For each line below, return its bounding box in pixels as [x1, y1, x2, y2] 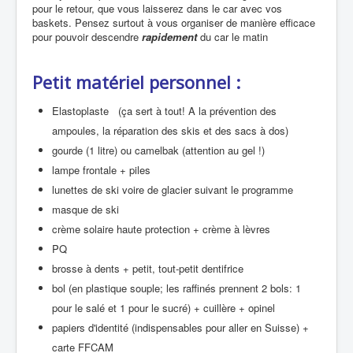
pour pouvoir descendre [32, 28, 142, 44]
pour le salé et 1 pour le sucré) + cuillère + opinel [52, 299, 275, 315]
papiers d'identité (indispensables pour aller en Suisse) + [52, 319, 312, 335]
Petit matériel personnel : [32, 69, 240, 94]
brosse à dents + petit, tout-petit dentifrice [52, 260, 243, 276]
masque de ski [52, 201, 119, 217]
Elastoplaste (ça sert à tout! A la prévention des [52, 102, 277, 118]
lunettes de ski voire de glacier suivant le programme [52, 181, 293, 197]
